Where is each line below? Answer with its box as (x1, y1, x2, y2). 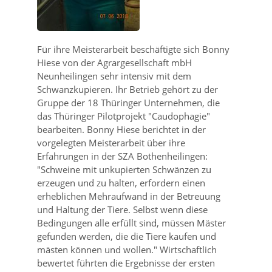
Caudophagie (151, 110, 206, 122)
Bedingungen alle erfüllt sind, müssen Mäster (36, 217, 226, 229)
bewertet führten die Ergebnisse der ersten (36, 257, 215, 269)
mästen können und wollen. (36, 243, 154, 256)
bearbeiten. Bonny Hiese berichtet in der (36, 123, 206, 135)
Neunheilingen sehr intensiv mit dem (36, 70, 191, 82)
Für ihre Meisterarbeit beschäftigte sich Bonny (36, 43, 229, 55)
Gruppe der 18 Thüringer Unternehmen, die (36, 97, 220, 109)
